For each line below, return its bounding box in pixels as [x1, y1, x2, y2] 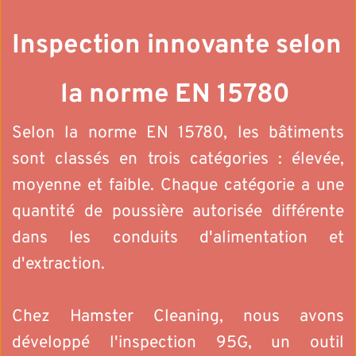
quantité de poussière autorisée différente [12, 201, 344, 223]
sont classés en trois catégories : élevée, [12, 149, 344, 171]
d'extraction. [12, 253, 105, 276]
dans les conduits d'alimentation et [12, 227, 344, 250]
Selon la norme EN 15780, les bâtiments [12, 122, 344, 145]
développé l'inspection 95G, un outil [12, 332, 344, 354]
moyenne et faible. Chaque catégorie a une [12, 175, 344, 197]
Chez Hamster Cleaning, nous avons [12, 306, 344, 328]
